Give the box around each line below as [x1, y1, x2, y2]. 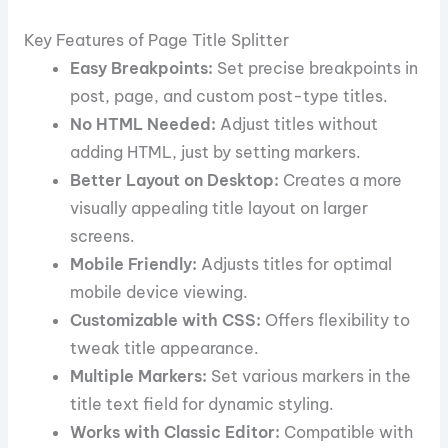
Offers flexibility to [261, 310, 411, 331]
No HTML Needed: [70, 114, 217, 135]
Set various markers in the [207, 366, 412, 387]
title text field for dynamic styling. [70, 394, 335, 415]
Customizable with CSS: [70, 310, 262, 331]
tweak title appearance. [70, 338, 260, 359]
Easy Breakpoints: [70, 58, 214, 79]
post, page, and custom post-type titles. [70, 86, 389, 107]
